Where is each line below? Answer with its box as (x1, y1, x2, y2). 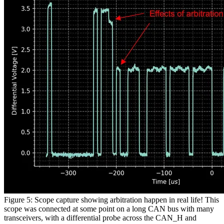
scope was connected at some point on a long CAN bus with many (4, 204, 214, 213)
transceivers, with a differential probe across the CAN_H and (4, 213, 196, 222)
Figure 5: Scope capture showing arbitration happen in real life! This (4, 195, 219, 204)
